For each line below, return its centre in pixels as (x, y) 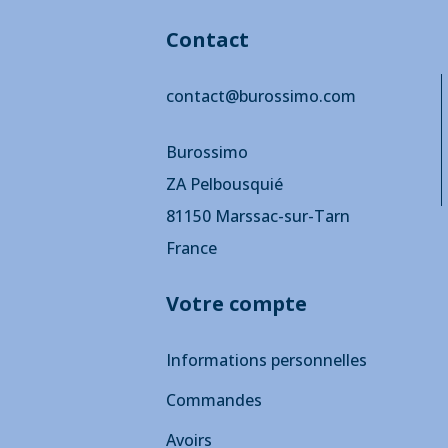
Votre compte (236, 304)
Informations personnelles (266, 360)
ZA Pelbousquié (224, 184)
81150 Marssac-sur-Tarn (258, 216)
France (191, 248)
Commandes (214, 400)
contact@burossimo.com (261, 96)
